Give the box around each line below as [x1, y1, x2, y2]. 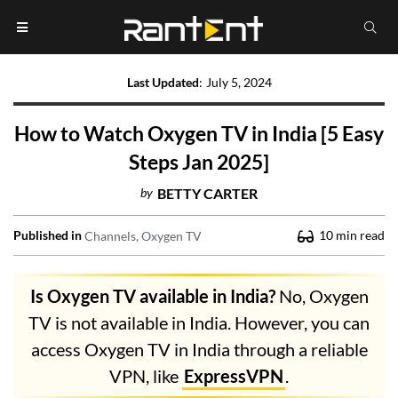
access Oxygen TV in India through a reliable [30, 338, 368, 361]
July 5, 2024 [205, 75, 272, 91]
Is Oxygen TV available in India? [29, 285, 275, 307]
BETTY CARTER [157, 185, 258, 203]
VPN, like [109, 365, 182, 387]
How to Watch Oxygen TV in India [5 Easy [14, 121, 384, 147]
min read [336, 227, 385, 243]
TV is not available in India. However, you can [28, 312, 370, 334]
